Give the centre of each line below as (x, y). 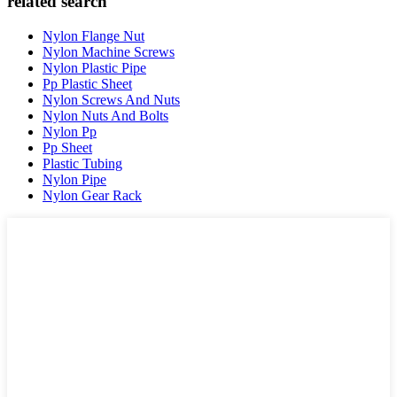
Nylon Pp (70, 131)
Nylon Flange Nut (93, 35)
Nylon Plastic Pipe (94, 67)
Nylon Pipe (74, 179)
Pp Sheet (67, 147)
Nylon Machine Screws (109, 51)
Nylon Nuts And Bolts (105, 115)
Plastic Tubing (82, 163)
